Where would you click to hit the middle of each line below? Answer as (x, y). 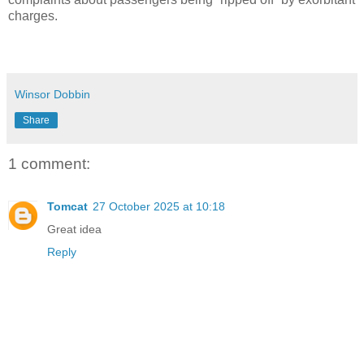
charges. (35, 16)
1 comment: (49, 164)
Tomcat (67, 206)
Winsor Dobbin (52, 95)
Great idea (74, 229)
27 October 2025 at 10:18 (159, 206)
